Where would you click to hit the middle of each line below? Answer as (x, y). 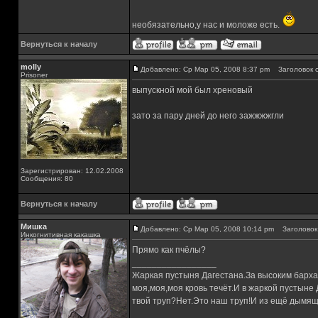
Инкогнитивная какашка (61, 235)
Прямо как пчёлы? (169, 250)
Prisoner (34, 75)
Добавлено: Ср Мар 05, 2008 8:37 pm (205, 69)
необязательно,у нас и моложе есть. (207, 25)
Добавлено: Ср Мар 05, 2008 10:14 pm (207, 229)
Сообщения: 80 (47, 179)
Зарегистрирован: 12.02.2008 (72, 171)
